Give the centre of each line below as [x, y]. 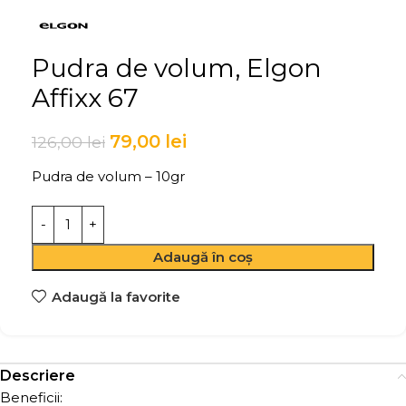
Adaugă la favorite [116, 296]
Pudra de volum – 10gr [108, 177]
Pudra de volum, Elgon [177, 68]
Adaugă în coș [203, 257]
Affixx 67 [85, 98]
